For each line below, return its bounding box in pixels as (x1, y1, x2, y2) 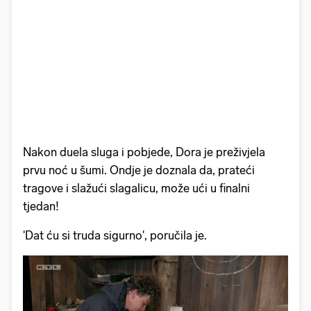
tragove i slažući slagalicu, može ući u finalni (23, 180, 250, 195)
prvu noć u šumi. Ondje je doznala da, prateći (23, 162, 255, 177)
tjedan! (23, 199, 59, 213)
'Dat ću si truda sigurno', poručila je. (23, 228, 207, 242)
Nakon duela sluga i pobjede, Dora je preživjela (23, 144, 265, 159)
